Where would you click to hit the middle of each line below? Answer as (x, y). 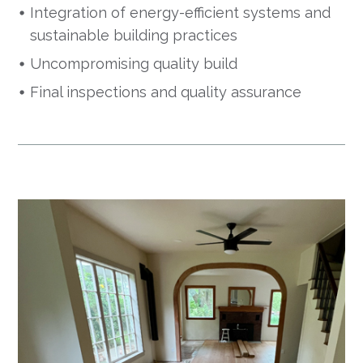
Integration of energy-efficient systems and (181, 13)
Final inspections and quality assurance (166, 92)
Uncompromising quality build (134, 64)
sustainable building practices (134, 36)
